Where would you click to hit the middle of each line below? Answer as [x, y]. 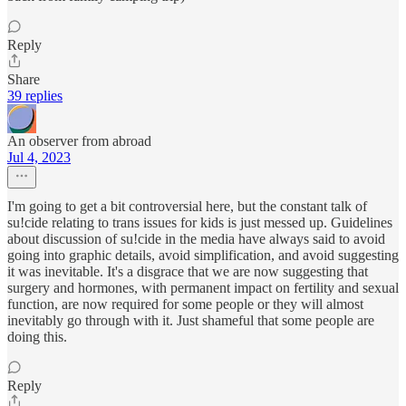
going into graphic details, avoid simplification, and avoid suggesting [203, 255]
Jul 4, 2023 [39, 157]
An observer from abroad [79, 140]
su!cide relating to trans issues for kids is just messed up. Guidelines [200, 222]
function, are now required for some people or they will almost [185, 304]
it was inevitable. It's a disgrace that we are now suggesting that [188, 271]
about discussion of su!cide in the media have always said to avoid [196, 238]
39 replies [35, 95]
